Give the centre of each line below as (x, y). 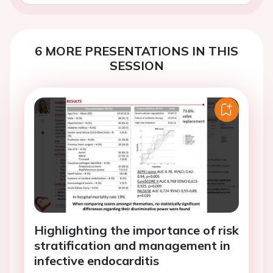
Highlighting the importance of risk (136, 230)
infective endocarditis (97, 261)
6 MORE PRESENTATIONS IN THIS (136, 51)
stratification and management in (132, 246)
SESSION (136, 66)
